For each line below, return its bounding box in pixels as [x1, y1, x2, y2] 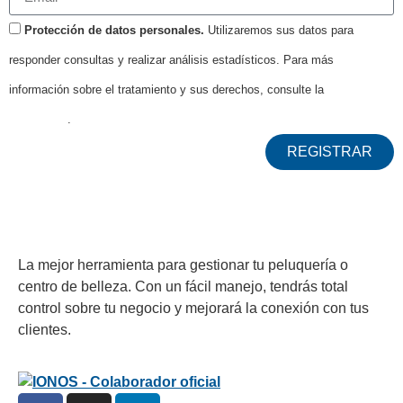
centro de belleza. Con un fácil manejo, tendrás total [18, 278, 348, 294]
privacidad [9, 112, 67, 126]
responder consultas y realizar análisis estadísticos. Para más [9, 52, 334, 67]
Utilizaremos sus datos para [204, 22, 354, 37]
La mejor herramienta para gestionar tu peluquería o [18, 256, 348, 273]
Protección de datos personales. [24, 22, 204, 37]
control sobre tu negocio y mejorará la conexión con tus [18, 300, 369, 316]
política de [327, 82, 386, 96]
